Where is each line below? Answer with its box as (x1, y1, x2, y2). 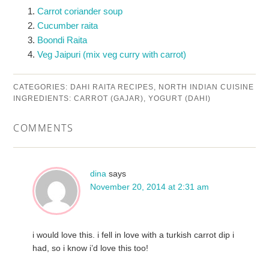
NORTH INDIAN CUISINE (159, 82, 255, 91)
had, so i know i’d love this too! (32, 243, 149, 253)
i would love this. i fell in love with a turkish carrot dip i (32, 229, 235, 240)
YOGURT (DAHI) (148, 94, 211, 103)
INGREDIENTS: (13, 94, 74, 103)
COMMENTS (13, 121, 74, 134)
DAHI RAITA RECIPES (70, 82, 154, 91)
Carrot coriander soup (37, 5, 123, 16)
